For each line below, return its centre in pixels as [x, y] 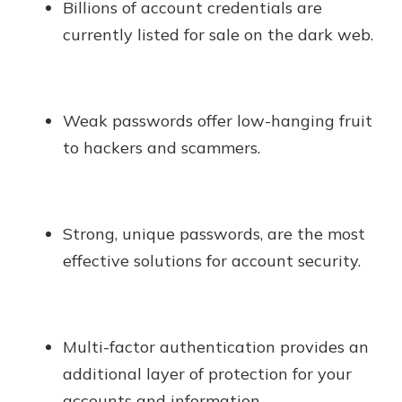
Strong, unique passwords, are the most [214, 233]
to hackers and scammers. [162, 147]
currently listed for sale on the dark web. [218, 34]
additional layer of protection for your [207, 373]
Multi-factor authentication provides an [216, 346]
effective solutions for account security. [212, 260]
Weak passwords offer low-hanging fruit [218, 120]
